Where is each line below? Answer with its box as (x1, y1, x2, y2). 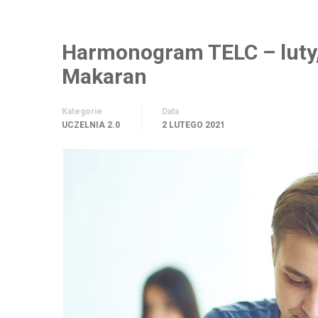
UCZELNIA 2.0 (62, 120, 120, 130)
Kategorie (62, 106, 102, 116)
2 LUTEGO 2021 (162, 120, 225, 130)
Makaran (62, 64, 147, 89)
